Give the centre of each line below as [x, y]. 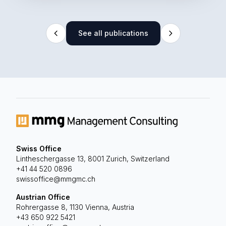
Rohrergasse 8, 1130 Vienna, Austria [75, 207]
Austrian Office [43, 197]
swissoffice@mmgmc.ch [56, 179]
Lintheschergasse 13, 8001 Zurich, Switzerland [93, 158]
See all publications [113, 33]
